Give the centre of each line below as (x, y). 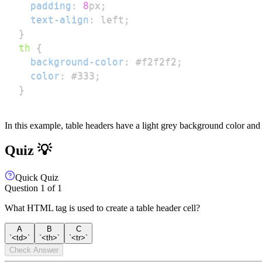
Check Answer (34, 250)
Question (23, 188)
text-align (60, 20)
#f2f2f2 (156, 62)
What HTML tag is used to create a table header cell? (102, 208)
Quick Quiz (37, 177)
